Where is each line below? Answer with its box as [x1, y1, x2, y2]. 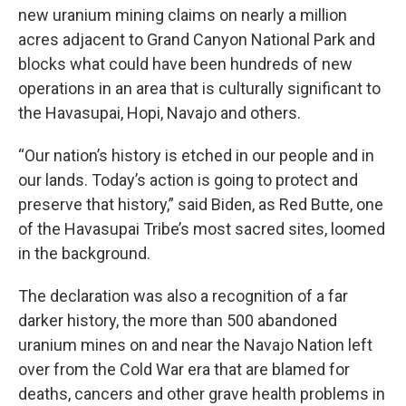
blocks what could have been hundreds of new [18, 54, 353, 73]
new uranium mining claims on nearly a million [18, 5, 347, 24]
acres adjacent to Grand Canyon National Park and [18, 30, 375, 49]
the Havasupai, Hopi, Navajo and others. [18, 103, 301, 122]
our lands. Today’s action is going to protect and [18, 170, 358, 189]
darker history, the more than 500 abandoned [18, 311, 337, 330]
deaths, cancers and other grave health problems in [18, 384, 385, 403]
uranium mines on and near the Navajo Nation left [18, 335, 372, 354]
